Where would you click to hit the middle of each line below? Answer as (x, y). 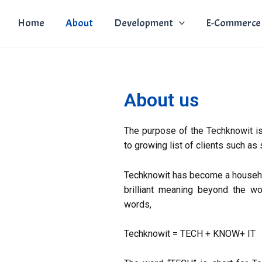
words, (137, 204)
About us (161, 100)
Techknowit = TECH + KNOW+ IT (189, 234)
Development (143, 23)
